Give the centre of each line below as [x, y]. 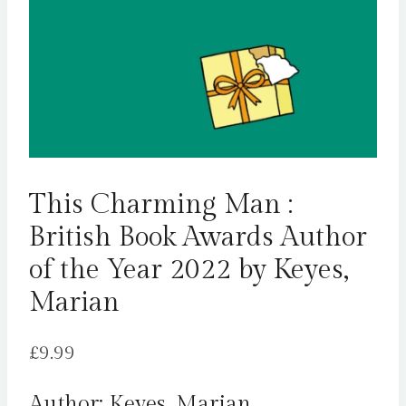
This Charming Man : [161, 204]
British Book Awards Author [198, 237]
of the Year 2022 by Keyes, [189, 270]
